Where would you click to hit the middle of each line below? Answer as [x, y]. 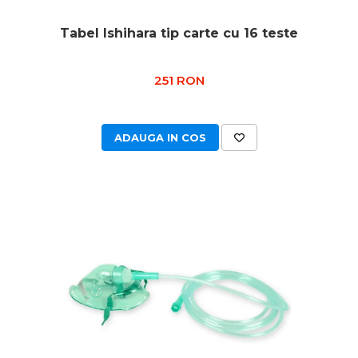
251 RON [179, 80]
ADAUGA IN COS [160, 137]
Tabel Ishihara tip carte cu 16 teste [179, 33]
